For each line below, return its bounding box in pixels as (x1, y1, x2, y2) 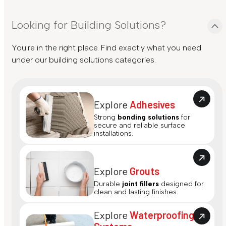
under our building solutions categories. (12, 55, 156, 65)
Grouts (130, 165, 159, 178)
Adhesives (130, 98, 175, 111)
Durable (94, 180, 122, 189)
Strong (94, 113, 118, 122)
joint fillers (122, 180, 159, 189)
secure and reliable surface (94, 121, 185, 130)
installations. (94, 129, 133, 138)
